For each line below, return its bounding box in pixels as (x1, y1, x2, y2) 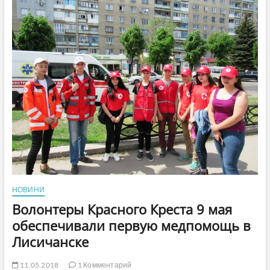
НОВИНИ (11, 185, 45, 195)
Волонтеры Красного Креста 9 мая (11, 200, 232, 219)
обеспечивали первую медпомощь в (11, 216, 251, 235)
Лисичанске (11, 233, 89, 251)
